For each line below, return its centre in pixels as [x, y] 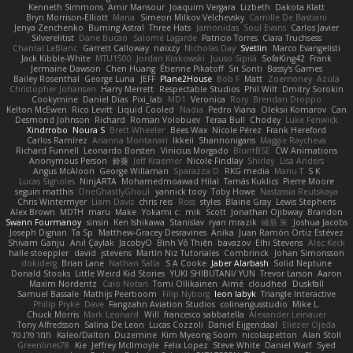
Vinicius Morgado [194, 151]
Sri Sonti [246, 69]
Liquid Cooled [146, 110]
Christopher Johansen [53, 89]
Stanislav [187, 223]
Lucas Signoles [46, 182]
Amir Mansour [136, 7]
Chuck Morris [53, 315]
